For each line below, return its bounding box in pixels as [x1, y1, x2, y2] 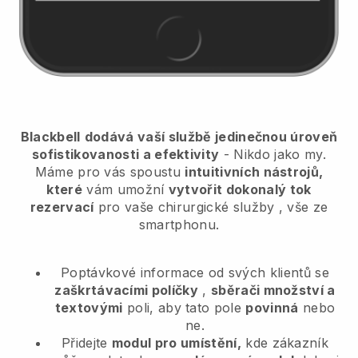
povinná [245, 299, 299, 316]
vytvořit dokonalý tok [168, 181, 312, 197]
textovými [54, 299, 123, 316]
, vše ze [274, 198, 328, 215]
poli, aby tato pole [122, 299, 246, 316]
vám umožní [82, 181, 169, 197]
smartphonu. [138, 216, 220, 233]
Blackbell [20, 128, 81, 145]
